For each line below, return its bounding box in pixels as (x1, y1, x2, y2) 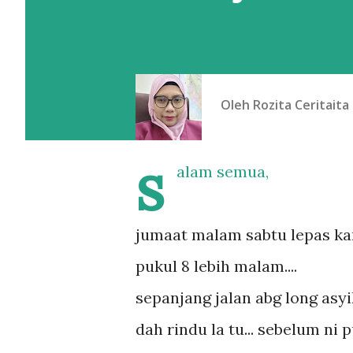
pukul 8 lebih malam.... (136, 256, 297, 276)
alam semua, (176, 162, 269, 181)
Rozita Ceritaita (253, 95, 349, 113)
